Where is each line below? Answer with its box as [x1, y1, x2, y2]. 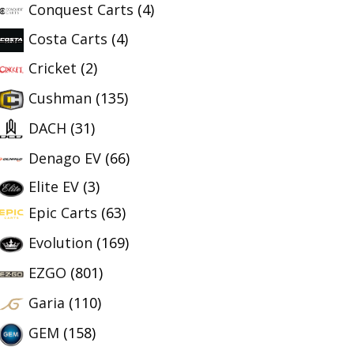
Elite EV [28, 177, 79, 197]
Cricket [28, 58, 77, 77]
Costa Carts [28, 29, 107, 49]
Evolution [28, 232, 92, 252]
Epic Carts [28, 202, 97, 222]
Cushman [28, 88, 92, 107]
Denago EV [28, 148, 101, 168]
